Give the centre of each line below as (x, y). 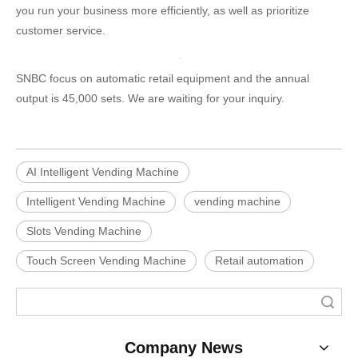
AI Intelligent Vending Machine (103, 172)
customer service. (61, 30)
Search (288, 302)
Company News (184, 348)
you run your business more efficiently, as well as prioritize (163, 10)
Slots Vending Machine (84, 231)
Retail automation (259, 261)
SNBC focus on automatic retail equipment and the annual (163, 78)
